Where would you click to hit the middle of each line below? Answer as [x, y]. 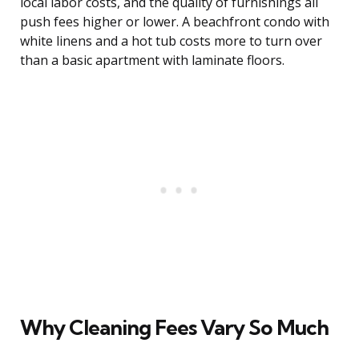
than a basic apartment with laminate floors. [152, 61]
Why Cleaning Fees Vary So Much [174, 328]
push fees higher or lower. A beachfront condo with [175, 22]
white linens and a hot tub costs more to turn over [171, 41]
